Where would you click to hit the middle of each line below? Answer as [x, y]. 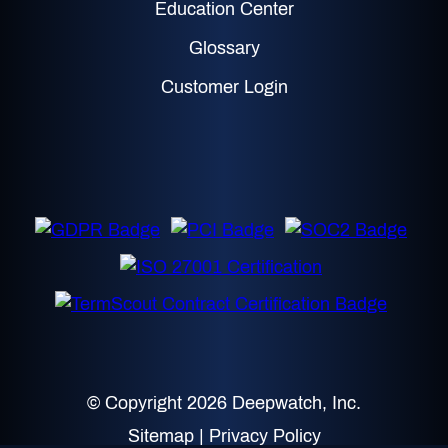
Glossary [224, 47]
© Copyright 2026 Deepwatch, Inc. [224, 402]
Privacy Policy [264, 435]
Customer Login [224, 86]
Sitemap [160, 435]
